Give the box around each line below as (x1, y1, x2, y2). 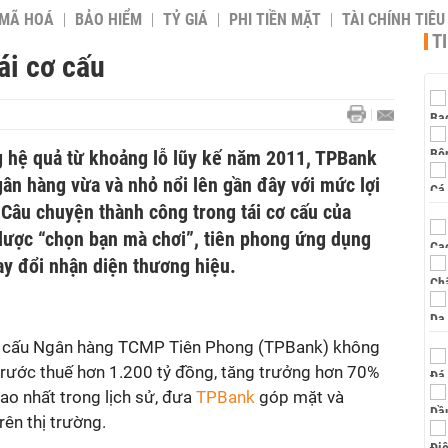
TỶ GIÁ (163, 11, 208, 29)
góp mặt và (255, 387, 344, 407)
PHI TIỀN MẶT (229, 11, 321, 29)
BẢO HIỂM (75, 11, 142, 29)
